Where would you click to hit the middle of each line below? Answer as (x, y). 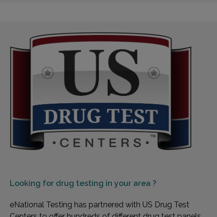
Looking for (33, 184)
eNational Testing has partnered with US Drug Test (100, 205)
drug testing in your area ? (106, 184)
